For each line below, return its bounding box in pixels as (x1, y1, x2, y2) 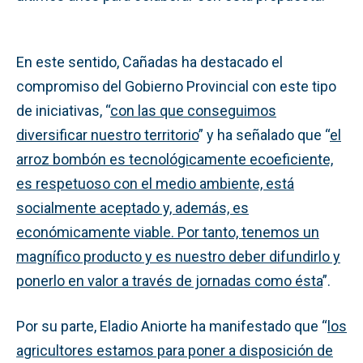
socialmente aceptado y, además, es (16, 199, 249, 216)
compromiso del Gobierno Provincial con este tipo (16, 77, 336, 95)
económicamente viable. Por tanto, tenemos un (16, 223, 319, 241)
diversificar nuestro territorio (16, 126, 199, 143)
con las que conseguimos (110, 101, 276, 119)
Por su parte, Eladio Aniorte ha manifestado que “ (16, 317, 327, 335)
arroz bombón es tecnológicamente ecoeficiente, (16, 150, 333, 168)
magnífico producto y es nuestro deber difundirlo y (16, 247, 340, 265)
